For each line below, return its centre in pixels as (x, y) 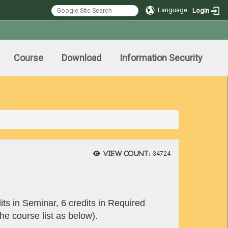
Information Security (161, 58)
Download (81, 58)
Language (173, 10)
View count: (127, 153)
